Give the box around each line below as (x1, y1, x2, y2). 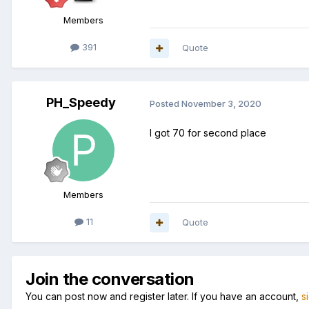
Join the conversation (26, 269, 195, 290)
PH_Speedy (46, 95, 116, 110)
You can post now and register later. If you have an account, (26, 290, 301, 303)
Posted (150, 97, 181, 109)
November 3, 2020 (181, 97, 261, 109)
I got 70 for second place (150, 127, 266, 139)
